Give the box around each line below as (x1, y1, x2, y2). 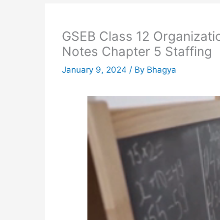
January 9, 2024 (62, 65, 129, 75)
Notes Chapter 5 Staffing (62, 44, 212, 59)
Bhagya (147, 65, 176, 75)
